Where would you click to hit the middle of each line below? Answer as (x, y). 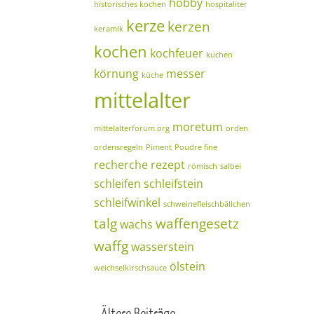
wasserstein (163, 247)
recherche (121, 165)
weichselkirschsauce (130, 268)
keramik (109, 29)
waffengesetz (197, 223)
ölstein (187, 266)
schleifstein (173, 184)
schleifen (117, 184)
